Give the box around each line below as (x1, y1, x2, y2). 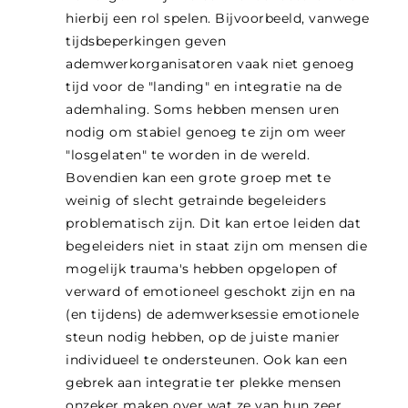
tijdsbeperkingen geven (66, 32, 227, 49)
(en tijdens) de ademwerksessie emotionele (66, 305, 360, 322)
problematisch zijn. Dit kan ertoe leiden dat (66, 214, 362, 231)
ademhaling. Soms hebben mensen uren (66, 100, 340, 117)
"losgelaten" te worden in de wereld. (66, 146, 311, 163)
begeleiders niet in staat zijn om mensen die (66, 237, 368, 254)
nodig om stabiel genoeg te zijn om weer (66, 123, 347, 140)
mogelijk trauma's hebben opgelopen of (66, 260, 338, 277)
